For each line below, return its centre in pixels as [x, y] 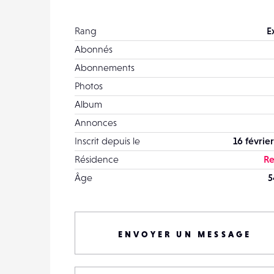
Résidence [97, 159]
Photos [89, 86]
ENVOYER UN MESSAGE [185, 234]
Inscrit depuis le [107, 141]
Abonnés [94, 49]
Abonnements [105, 67]
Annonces [96, 122]
